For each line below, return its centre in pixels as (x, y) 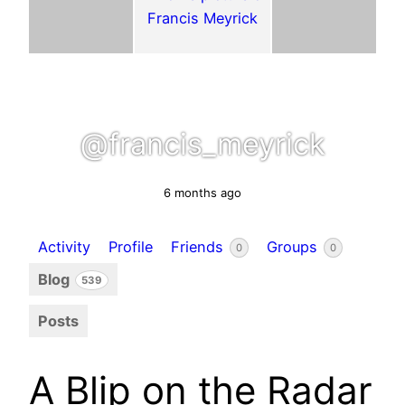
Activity (64, 246)
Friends (199, 246)
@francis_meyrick (202, 143)
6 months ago (202, 192)
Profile (131, 246)
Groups (294, 246)
